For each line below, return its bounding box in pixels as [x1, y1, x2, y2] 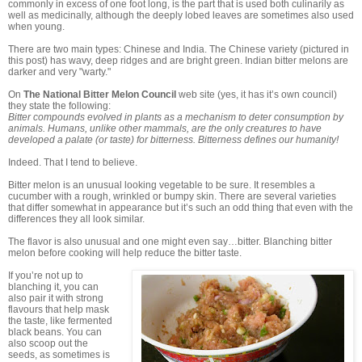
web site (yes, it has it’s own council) [176, 89, 337, 101]
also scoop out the [8, 338, 88, 350]
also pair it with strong [8, 293, 103, 305]
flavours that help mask [8, 304, 109, 316]
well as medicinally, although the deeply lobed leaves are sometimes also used [8, 10, 354, 22]
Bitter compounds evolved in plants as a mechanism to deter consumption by [8, 112, 343, 124]
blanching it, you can [8, 281, 99, 293]
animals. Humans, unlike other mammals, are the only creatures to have [8, 123, 322, 135]
